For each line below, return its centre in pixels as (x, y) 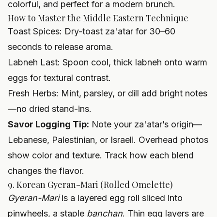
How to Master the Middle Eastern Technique (98, 18)
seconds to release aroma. (61, 47)
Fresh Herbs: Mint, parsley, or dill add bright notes (108, 93)
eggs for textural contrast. (59, 78)
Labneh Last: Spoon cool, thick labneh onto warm (108, 62)
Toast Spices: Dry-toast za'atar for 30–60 (92, 31)
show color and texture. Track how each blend (101, 155)
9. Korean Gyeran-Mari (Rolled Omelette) (90, 185)
